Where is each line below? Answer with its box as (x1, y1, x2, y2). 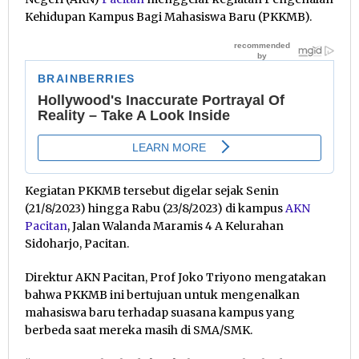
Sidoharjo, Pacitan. (25, 236, 129, 251)
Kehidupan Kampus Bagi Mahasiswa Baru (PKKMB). (25, 9, 312, 24)
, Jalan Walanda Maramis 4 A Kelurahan (67, 218, 284, 233)
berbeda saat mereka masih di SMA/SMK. (25, 322, 252, 337)
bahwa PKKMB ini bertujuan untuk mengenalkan (25, 287, 300, 302)
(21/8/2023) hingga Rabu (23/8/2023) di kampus (25, 200, 285, 216)
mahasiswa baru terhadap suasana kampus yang (25, 305, 295, 320)
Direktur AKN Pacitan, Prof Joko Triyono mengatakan (25, 269, 326, 284)
